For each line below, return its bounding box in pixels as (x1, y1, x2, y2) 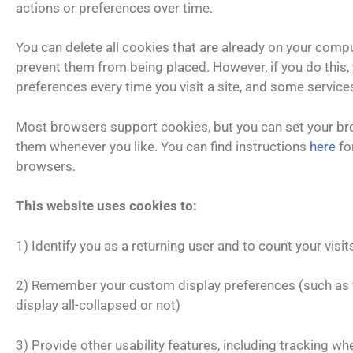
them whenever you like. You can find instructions (16, 138, 310, 154)
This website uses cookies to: (16, 198, 197, 214)
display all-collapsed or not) (16, 297, 180, 313)
